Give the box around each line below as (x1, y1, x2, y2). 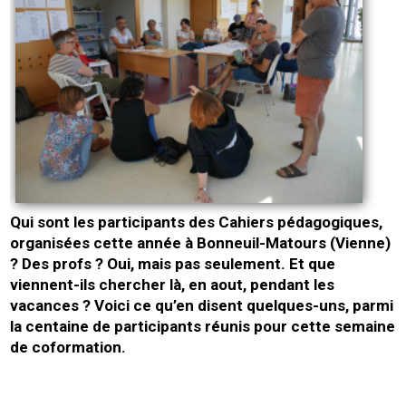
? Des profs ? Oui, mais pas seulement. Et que (10, 254, 336, 273)
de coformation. (10, 337, 127, 356)
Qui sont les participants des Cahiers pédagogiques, (10, 212, 383, 231)
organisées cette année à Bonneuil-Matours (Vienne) (10, 233, 391, 252)
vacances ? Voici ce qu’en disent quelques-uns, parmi (10, 295, 394, 314)
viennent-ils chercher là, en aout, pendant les (10, 275, 335, 294)
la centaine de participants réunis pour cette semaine (10, 316, 396, 335)
